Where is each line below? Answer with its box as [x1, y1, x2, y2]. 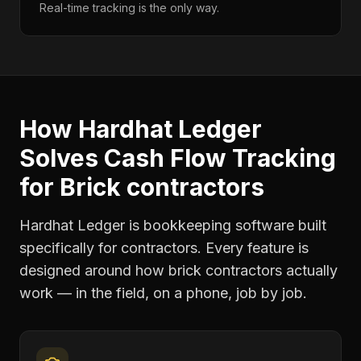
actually [282, 262, 338, 279]
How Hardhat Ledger [19, 114, 262, 143]
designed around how [19, 262, 168, 279]
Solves [19, 143, 104, 172]
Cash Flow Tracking [104, 143, 336, 172]
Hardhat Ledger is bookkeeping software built [19, 217, 326, 234]
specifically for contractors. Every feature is [19, 239, 309, 256]
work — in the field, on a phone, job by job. [19, 284, 307, 301]
